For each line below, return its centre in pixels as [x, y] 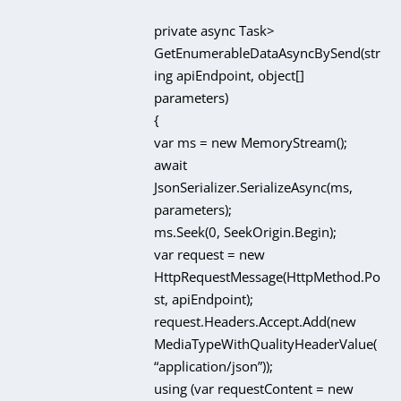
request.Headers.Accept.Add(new [256, 321]
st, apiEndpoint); [204, 299]
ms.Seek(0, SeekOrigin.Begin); [246, 231]
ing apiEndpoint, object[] [230, 75]
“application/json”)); [214, 366]
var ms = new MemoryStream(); [251, 142]
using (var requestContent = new [254, 388]
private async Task [211, 30]
